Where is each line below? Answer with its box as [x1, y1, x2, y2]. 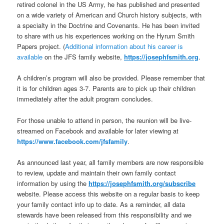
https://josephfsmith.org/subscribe [88, 178, 196, 188]
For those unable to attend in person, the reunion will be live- [17, 115, 192, 125]
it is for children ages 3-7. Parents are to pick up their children [17, 83, 196, 93]
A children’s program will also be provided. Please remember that [17, 73, 205, 83]
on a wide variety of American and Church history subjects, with [17, 10, 202, 20]
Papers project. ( [17, 41, 65, 51]
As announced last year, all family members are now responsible [17, 157, 204, 167]
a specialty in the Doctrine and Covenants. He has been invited [17, 20, 200, 30]
